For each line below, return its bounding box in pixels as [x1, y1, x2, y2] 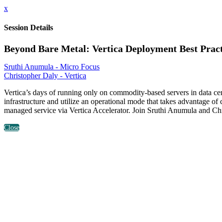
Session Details [4, 23, 53, 32]
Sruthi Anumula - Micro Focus [4, 62, 100, 71]
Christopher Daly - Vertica [4, 71, 86, 80]
